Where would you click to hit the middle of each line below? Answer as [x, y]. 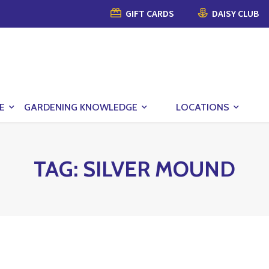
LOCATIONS [203, 107]
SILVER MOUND [159, 168]
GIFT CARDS [149, 13]
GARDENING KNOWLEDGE [81, 107]
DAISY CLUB [234, 13]
